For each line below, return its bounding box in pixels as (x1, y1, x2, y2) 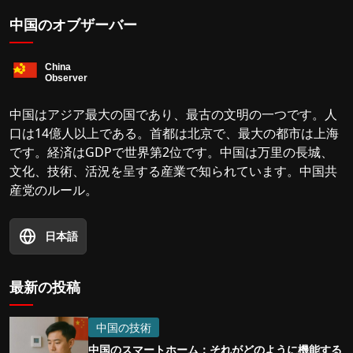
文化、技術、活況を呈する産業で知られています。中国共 (9, 162, 337, 180)
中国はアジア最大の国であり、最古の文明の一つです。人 (9, 106, 337, 124)
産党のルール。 (9, 181, 98, 199)
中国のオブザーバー (9, 15, 137, 35)
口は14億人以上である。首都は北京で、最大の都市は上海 (9, 124, 339, 143)
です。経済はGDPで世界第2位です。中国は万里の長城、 (9, 143, 333, 162)
